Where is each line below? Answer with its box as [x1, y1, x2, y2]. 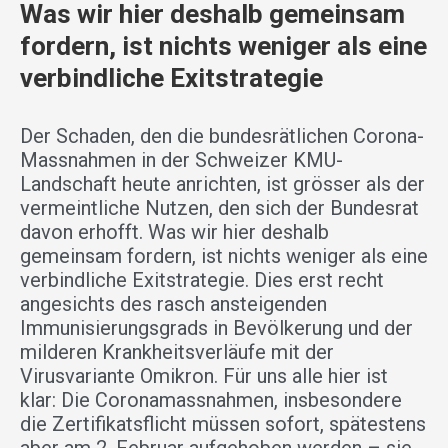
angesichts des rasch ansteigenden [20, 292, 327, 317]
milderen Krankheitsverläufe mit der [20, 340, 334, 365]
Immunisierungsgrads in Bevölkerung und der [20, 316, 413, 341]
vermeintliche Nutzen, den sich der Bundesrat [20, 196, 419, 221]
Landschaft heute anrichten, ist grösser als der [20, 172, 425, 197]
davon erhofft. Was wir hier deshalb [20, 220, 329, 245]
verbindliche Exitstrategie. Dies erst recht [20, 268, 384, 293]
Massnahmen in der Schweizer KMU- [20, 148, 343, 173]
